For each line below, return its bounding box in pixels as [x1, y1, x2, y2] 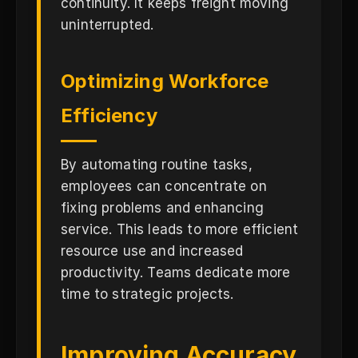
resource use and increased [61, 243, 244, 259]
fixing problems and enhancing [61, 200, 264, 216]
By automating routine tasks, [61, 157, 253, 173]
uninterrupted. [61, 17, 154, 33]
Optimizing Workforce [61, 70, 269, 93]
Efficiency [61, 104, 157, 127]
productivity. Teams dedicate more [61, 265, 291, 280]
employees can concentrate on [61, 178, 267, 194]
